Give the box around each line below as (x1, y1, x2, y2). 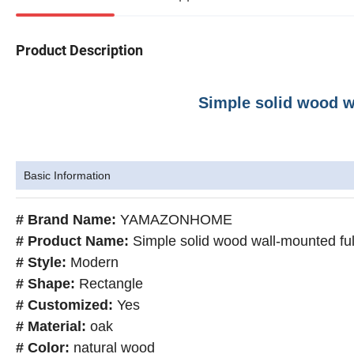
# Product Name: (16, 233, 129, 250)
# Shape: (16, 276, 75, 292)
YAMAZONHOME (120, 212, 232, 228)
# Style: (16, 254, 66, 271)
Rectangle (79, 276, 143, 292)
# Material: (16, 318, 86, 335)
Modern (70, 254, 119, 271)
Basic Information (24, 169, 111, 183)
